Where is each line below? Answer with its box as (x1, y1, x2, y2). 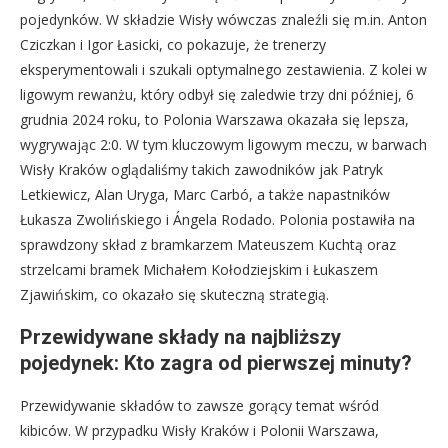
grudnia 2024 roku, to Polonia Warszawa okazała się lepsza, (20, 109, 409, 129)
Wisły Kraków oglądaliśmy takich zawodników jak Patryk (20, 159, 383, 179)
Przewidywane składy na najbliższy (20, 324, 341, 349)
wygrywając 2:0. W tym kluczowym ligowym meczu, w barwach (20, 134, 427, 154)
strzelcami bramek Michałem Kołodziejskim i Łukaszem (20, 259, 378, 279)
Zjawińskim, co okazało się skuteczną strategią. (20, 284, 329, 304)
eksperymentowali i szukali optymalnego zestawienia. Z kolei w (20, 59, 427, 79)
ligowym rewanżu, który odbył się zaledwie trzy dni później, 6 (20, 84, 414, 104)
